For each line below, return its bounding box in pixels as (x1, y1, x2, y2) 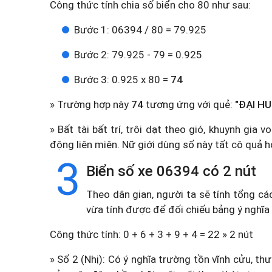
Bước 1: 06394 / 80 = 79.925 (74, 24, 206, 36)
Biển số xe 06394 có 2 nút (86, 163, 256, 180)
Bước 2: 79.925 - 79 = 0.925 (74, 49, 202, 61)
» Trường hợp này (50, 98, 131, 110)
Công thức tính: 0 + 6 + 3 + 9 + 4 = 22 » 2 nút (50, 228, 253, 240)
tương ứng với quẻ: (143, 98, 235, 110)
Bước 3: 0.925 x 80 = (74, 73, 171, 86)
